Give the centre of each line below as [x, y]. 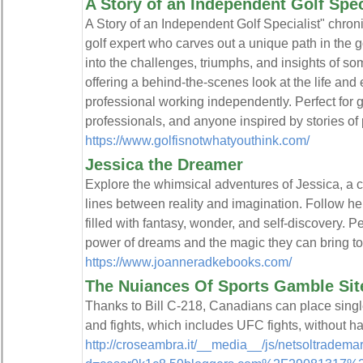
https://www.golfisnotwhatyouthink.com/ [197, 140]
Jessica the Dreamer [164, 164]
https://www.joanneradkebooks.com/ [188, 262]
